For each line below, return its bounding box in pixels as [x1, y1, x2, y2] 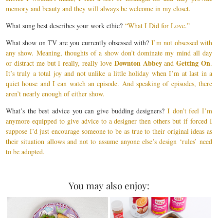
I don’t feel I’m [167, 106, 212, 115]
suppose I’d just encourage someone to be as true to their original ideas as [6, 127, 212, 136]
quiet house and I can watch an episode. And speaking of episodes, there [6, 79, 212, 88]
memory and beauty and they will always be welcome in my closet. [6, 4, 191, 13]
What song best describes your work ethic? [6, 21, 125, 30]
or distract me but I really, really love [6, 58, 114, 68]
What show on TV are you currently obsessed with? [6, 38, 151, 47]
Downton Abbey [114, 58, 162, 68]
